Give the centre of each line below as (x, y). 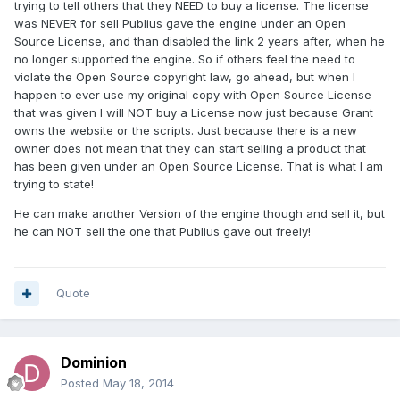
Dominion (94, 363)
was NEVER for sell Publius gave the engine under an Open (180, 24)
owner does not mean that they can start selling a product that (190, 149)
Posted (82, 383)
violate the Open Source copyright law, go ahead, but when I (185, 77)
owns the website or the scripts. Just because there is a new (186, 131)
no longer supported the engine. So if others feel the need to (185, 59)
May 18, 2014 (138, 383)
